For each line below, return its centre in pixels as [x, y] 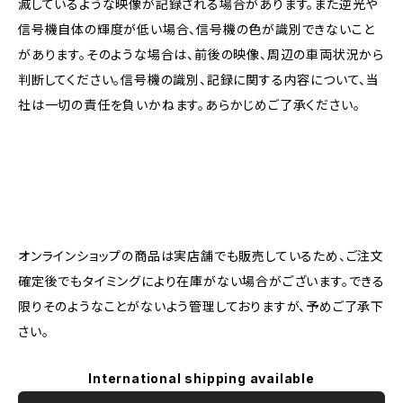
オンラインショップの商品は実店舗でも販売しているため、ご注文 [201, 256]
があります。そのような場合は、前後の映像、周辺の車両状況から [201, 54]
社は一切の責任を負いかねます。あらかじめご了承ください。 [189, 105]
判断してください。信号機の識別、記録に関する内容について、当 [199, 80]
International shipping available [201, 378]
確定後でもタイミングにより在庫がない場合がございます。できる [201, 281]
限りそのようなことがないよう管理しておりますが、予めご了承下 [201, 306]
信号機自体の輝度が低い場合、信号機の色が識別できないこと [197, 29]
